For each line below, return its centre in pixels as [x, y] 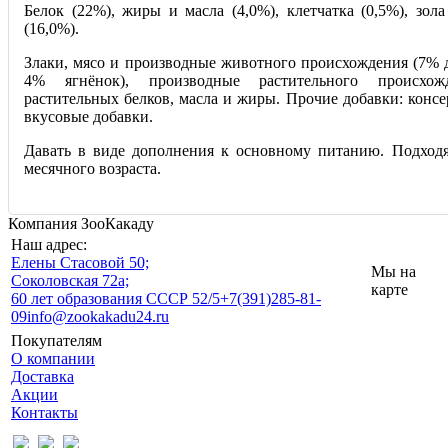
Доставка [42, 377]
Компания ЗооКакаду [81, 224]
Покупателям [56, 341]
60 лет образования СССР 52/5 [115, 299]
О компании [53, 359]
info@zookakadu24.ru [98, 317]
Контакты [44, 413]
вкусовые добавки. [88, 117]
